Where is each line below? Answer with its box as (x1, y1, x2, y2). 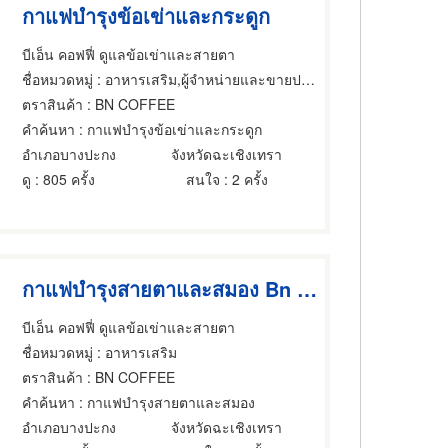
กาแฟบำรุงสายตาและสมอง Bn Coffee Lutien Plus (297, 274, 318, 303)
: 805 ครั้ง (31, 168, 96, 189)
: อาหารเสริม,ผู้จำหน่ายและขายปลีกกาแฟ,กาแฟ (93, 68, 302, 89)
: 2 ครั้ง (220, 168, 269, 189)
